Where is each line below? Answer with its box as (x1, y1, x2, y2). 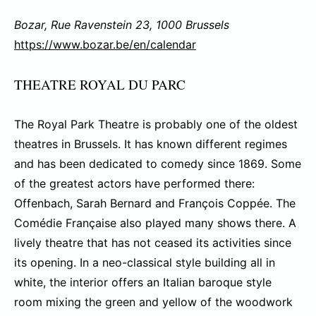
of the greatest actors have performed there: (14, 176, 255, 191)
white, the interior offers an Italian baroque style (14, 275, 272, 290)
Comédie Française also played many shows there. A (14, 216, 296, 231)
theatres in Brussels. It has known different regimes (14, 137, 287, 152)
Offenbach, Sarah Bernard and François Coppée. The (14, 196, 296, 211)
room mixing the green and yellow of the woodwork (14, 295, 293, 310)
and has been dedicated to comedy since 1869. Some (14, 157, 301, 171)
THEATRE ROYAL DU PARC (14, 75, 186, 94)
